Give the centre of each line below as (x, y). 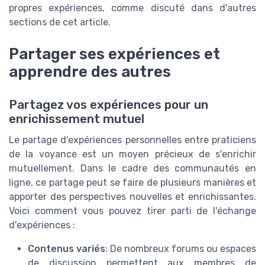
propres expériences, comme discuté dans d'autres (132, 8)
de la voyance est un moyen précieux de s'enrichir (132, 154)
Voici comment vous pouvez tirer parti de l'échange (132, 211)
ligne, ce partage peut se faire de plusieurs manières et (132, 183)
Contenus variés (67, 249)
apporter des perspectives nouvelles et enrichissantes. (132, 197)
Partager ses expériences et (114, 54)
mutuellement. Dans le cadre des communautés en (132, 169)
